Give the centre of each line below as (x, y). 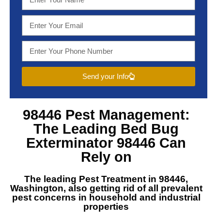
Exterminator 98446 (91, 143)
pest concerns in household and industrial (106, 197)
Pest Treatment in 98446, (133, 179)
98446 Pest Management (104, 115)
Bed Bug (150, 129)
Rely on (106, 157)
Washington (37, 188)
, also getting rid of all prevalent (133, 188)
